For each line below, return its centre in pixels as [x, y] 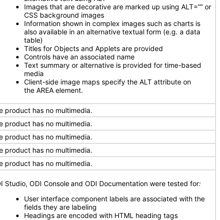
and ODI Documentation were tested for [135, 183]
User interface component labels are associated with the [114, 199]
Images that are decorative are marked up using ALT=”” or [118, 7]
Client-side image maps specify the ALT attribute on [108, 82]
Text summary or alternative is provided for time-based [113, 65]
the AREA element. [54, 90]
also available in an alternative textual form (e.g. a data [112, 32]
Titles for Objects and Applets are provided [94, 48]
